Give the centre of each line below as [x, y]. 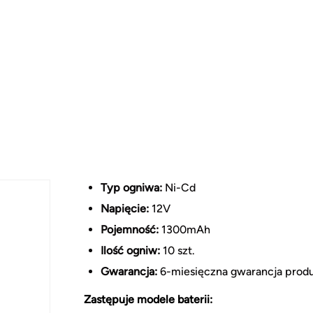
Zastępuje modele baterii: [148, 299]
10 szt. [177, 250]
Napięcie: [125, 208]
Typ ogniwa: [131, 187]
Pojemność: [130, 229]
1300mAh [184, 229]
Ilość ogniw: [130, 250]
